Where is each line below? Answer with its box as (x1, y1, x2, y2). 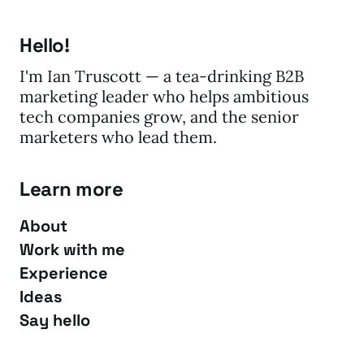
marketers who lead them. (19, 127, 217, 148)
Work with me (19, 239, 125, 261)
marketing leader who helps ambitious (19, 86, 309, 107)
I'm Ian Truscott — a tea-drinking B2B (19, 66, 304, 87)
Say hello (19, 310, 90, 331)
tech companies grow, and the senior (19, 106, 299, 128)
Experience (19, 262, 108, 284)
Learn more (19, 176, 123, 202)
